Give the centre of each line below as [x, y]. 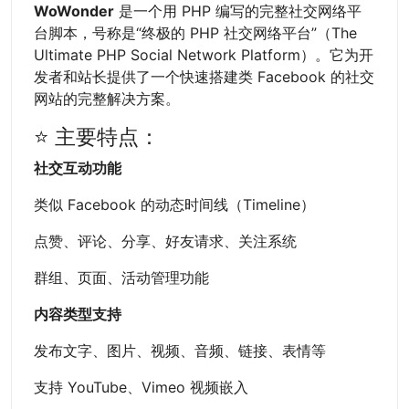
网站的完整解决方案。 [107, 99]
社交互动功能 [78, 168]
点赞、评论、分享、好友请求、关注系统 [165, 241]
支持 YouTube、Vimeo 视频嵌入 [141, 388]
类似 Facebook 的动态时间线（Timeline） [174, 205]
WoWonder [74, 11]
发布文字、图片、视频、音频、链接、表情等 [180, 351]
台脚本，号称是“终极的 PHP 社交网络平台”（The [195, 33]
